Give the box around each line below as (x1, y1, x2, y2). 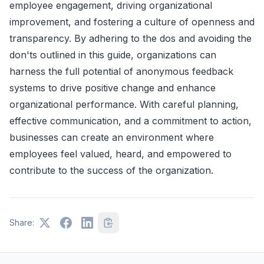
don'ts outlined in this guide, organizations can (9, 48, 216, 61)
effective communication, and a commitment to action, (9, 114, 252, 127)
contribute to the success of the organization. (9, 164, 213, 176)
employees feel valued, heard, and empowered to (9, 147, 232, 160)
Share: (9, 217, 34, 227)
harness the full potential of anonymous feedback (9, 65, 233, 77)
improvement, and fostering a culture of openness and (9, 15, 255, 28)
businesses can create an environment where (9, 131, 214, 143)
